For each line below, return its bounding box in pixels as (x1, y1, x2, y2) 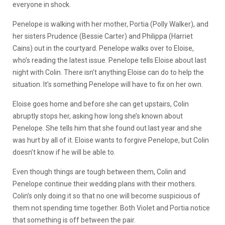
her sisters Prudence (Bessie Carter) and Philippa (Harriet (13, 32, 193, 41)
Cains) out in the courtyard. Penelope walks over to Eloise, (13, 44, 194, 53)
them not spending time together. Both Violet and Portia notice (13, 204, 210, 212)
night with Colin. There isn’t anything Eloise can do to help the (13, 68, 204, 77)
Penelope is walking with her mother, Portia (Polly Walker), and (13, 20, 208, 29)
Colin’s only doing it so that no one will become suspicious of (13, 192, 200, 200)
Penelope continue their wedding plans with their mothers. (13, 180, 196, 188)
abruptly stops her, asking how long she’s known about (13, 112, 183, 121)
